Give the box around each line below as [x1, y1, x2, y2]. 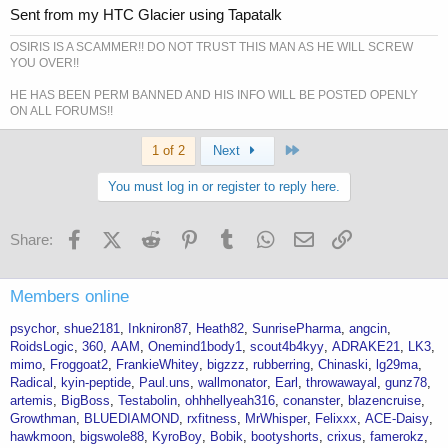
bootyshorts [251, 429, 319, 445]
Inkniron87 [128, 321, 188, 337]
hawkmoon [10, 429, 72, 445]
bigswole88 [80, 429, 144, 445]
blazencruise [348, 393, 421, 409]
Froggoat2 [50, 357, 108, 373]
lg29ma [376, 357, 418, 373]
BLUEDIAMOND [84, 411, 179, 427]
